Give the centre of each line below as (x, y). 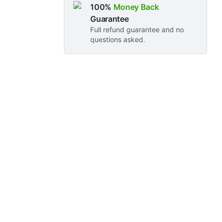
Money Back (136, 7)
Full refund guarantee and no (137, 30)
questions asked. (118, 40)
